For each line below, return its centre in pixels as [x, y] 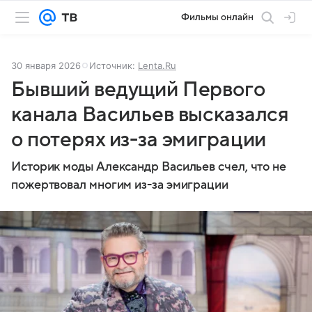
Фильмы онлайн [217, 17]
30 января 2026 [46, 65]
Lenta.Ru [157, 65]
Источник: [114, 65]
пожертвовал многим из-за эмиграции [120, 185]
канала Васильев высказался [150, 115]
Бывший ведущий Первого [138, 89]
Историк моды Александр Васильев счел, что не [149, 167]
